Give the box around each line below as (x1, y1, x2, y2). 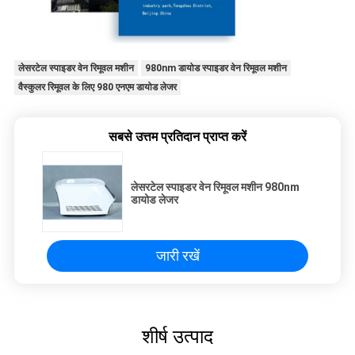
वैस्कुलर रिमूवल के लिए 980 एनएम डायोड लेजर (17, 81, 177, 93)
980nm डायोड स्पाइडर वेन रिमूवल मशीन (144, 62, 287, 74)
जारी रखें (155, 246, 200, 264)
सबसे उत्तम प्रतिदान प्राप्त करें (109, 128, 246, 144)
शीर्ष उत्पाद (142, 326, 213, 349)
